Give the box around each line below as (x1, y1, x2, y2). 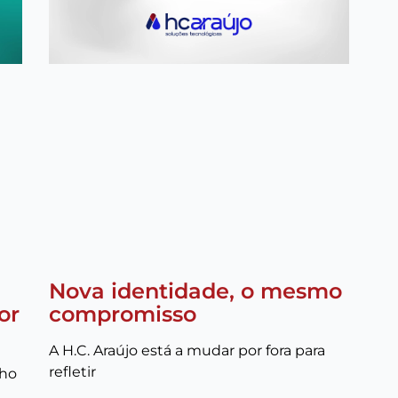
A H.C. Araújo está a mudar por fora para (48, 342, 325, 359)
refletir (48, 363, 96, 380)
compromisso (48, 301, 196, 327)
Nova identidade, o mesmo (48, 278, 342, 304)
